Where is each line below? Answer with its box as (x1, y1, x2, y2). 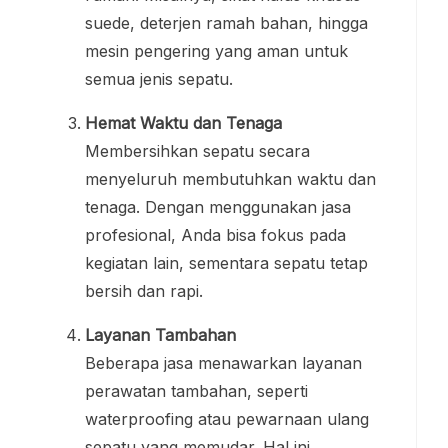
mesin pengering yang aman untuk (85, 40, 348, 61)
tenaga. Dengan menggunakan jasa (85, 196, 351, 217)
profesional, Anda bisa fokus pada (85, 224, 346, 245)
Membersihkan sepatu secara (85, 140, 310, 161)
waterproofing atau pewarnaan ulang (85, 408, 369, 429)
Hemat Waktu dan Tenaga (85, 112, 282, 133)
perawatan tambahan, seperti (85, 380, 308, 401)
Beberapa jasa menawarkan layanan (85, 352, 362, 373)
